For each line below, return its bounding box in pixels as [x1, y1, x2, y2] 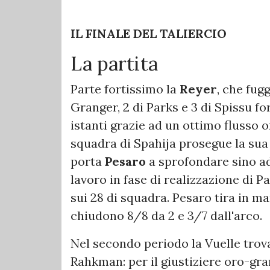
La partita [71, 51, 158, 77]
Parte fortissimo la [71, 81, 180, 97]
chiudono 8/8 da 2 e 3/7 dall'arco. [71, 208, 262, 224]
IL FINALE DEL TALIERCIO [71, 26, 227, 42]
